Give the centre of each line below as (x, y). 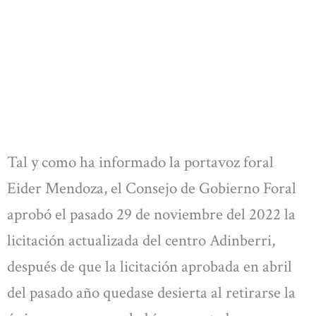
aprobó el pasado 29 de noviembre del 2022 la (151, 214)
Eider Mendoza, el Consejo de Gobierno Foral (152, 188)
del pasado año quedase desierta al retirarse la (151, 292)
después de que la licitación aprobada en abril (150, 266)
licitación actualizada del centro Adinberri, (141, 240)
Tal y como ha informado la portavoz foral (140, 162)
